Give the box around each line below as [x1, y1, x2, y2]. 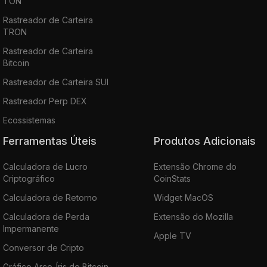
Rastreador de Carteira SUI [3, 76, 108, 87]
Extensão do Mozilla [153, 211, 233, 222]
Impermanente [3, 223, 59, 234]
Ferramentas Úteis [8, 134, 97, 147]
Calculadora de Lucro [3, 161, 88, 172]
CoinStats [153, 173, 191, 184]
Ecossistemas [3, 114, 55, 125]
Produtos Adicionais [160, 134, 256, 147]
